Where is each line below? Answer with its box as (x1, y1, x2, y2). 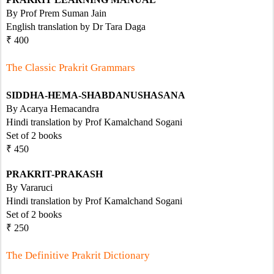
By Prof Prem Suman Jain (6, 8, 106, 18)
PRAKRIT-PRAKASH (6, 169, 103, 179)
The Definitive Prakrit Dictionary (6, 250, 150, 261)
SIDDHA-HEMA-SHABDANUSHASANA (6, 90, 185, 100)
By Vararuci (6, 182, 53, 193)
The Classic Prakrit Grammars (6, 62, 135, 73)
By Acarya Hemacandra (6, 103, 99, 114)
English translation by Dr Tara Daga (6, 21, 146, 32)
